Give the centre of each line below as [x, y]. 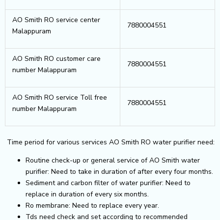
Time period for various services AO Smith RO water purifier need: [110, 142]
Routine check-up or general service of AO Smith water [113, 160]
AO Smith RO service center [56, 20]
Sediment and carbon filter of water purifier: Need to [108, 183]
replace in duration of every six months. [87, 194]
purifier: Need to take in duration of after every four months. [119, 171]
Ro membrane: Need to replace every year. [92, 205]
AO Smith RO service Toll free [60, 97]
